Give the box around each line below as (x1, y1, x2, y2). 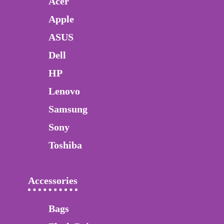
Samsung (48, 103, 87, 115)
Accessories (28, 175, 77, 186)
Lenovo (48, 85, 80, 97)
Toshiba (48, 139, 82, 151)
